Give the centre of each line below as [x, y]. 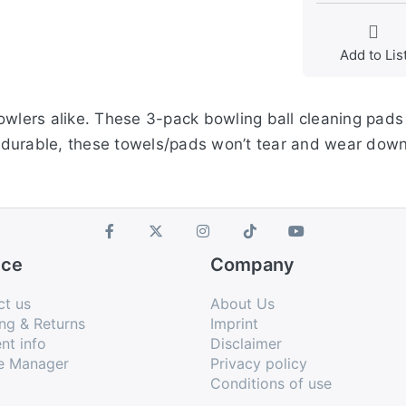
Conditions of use [271, 384]
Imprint [234, 324]
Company [252, 265]
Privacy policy [259, 364]
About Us [242, 304]
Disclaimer [246, 344]
